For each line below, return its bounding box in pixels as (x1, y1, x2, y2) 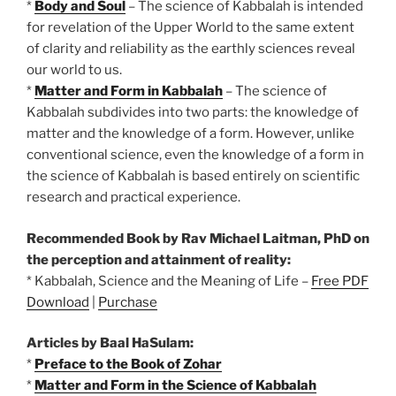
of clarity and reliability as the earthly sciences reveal (27, 41, 355, 57)
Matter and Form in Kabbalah (34, 83, 223, 100)
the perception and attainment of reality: (27, 251, 291, 268)
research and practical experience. (27, 189, 240, 206)
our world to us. (27, 62, 122, 79)
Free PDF (311, 272, 369, 289)
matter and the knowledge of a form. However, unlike (27, 126, 354, 142)
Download (27, 293, 89, 310)
